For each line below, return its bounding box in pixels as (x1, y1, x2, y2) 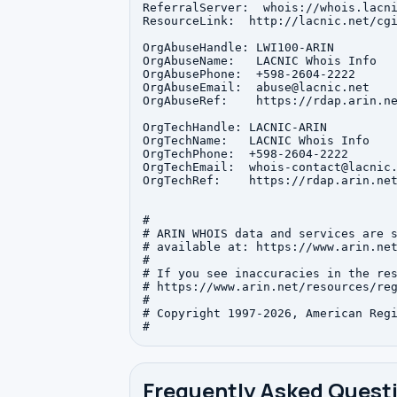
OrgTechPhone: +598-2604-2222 (143, 147, 355, 160)
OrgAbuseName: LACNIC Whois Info (143, 54, 377, 67)
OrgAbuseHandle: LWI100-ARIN (143, 41, 334, 54)
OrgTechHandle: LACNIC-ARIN (143, 121, 327, 134)
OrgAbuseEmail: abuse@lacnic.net (143, 81, 370, 94)
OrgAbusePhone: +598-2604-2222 (143, 67, 362, 81)
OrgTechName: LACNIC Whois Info (143, 134, 370, 147)
